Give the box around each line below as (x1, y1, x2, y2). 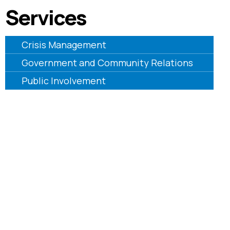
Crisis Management (21, 39, 106, 51)
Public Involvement (21, 74, 106, 87)
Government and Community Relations (21, 56, 193, 69)
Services (5, 3, 86, 32)
